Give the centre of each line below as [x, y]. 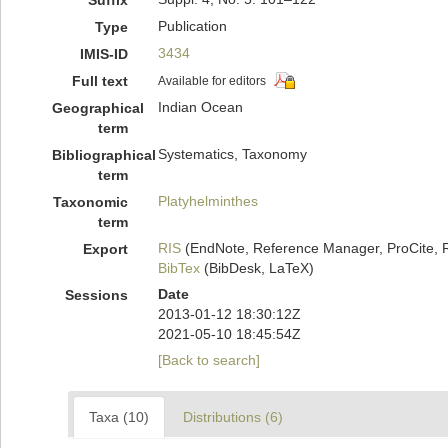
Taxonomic [90, 202]
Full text [99, 81]
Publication [192, 26]
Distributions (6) [233, 417]
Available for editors [211, 81]
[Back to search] [208, 360]
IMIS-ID [103, 54]
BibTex [178, 268]
